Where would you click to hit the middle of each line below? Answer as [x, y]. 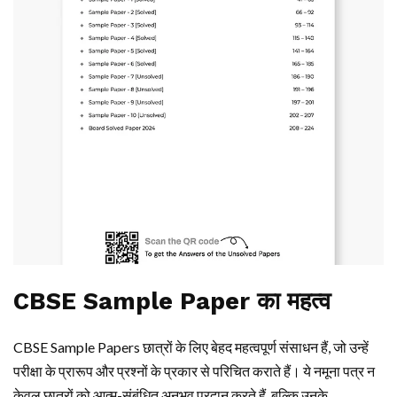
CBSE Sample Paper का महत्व [172, 302]
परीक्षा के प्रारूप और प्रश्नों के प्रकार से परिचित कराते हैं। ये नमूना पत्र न [194, 371]
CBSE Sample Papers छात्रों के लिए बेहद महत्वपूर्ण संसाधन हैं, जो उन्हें [191, 347]
